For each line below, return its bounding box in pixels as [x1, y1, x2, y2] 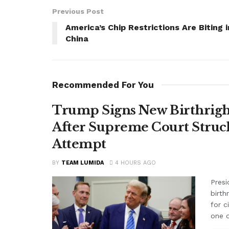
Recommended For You [52, 80, 154, 90]
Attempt [52, 136, 106, 152]
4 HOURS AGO [113, 159, 156, 167]
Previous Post [52, 7, 104, 16]
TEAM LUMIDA [61, 159, 104, 167]
